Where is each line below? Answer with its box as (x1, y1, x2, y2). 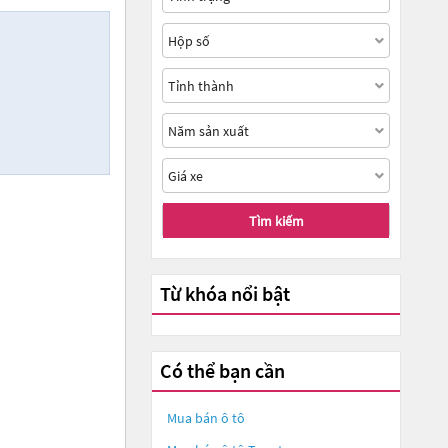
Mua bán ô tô (167, 409, 245, 427)
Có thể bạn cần (160, 358, 285, 383)
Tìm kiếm (248, 211, 304, 230)
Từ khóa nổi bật (160, 281, 290, 306)
